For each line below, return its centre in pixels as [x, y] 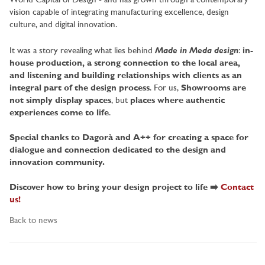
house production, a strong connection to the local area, [125, 64]
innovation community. [57, 163]
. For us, [165, 89]
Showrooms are [214, 89]
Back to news [33, 221]
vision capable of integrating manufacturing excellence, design [119, 13]
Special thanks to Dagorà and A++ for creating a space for [129, 138]
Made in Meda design [197, 51]
